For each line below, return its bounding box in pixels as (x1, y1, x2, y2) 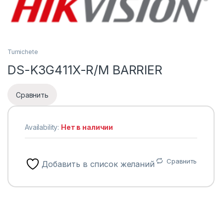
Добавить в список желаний (42, 159, 155, 169)
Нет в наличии (61, 123, 113, 132)
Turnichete (7, 48, 38, 56)
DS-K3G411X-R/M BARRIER (7, 62, 163, 78)
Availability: (24, 123, 61, 132)
